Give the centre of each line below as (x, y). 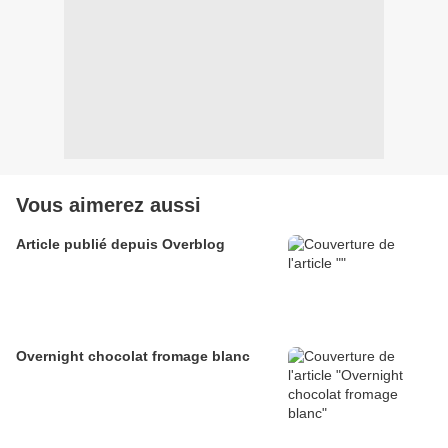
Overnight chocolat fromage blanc (133, 356)
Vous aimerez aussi (108, 205)
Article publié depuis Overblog (193, 244)
